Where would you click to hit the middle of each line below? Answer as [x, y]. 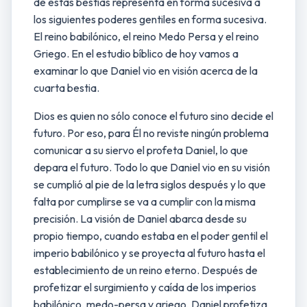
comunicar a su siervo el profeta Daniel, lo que [141, 150]
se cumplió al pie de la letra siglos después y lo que [150, 184]
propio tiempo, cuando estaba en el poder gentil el [151, 236]
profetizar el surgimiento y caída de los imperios [145, 287]
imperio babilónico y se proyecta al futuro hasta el [149, 253]
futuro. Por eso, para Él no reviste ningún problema [151, 133]
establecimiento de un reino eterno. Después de [146, 270]
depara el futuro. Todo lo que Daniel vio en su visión [152, 167]
